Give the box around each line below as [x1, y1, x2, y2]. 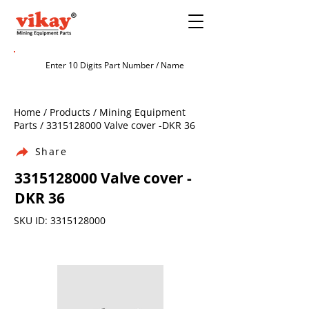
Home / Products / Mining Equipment [14, 106, 186, 119]
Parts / [14, 119, 46, 132]
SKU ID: [14, 214, 50, 227]
